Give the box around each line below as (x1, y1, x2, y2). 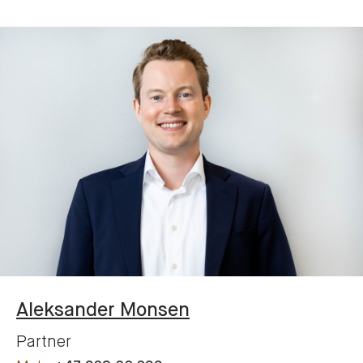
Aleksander (16, 301, 115, 321)
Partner (16, 334, 71, 352)
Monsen (120, 301, 190, 321)
